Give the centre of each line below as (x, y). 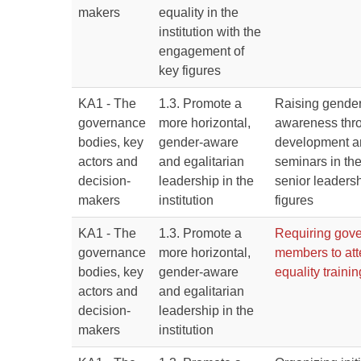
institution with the (210, 32)
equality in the (199, 12)
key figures (190, 71)
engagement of (201, 51)
